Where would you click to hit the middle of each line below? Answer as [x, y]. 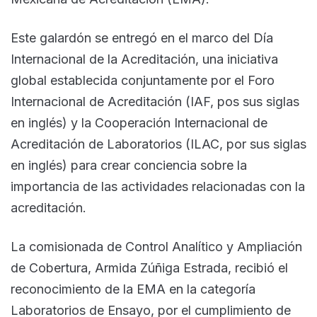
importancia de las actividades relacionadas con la [158, 186]
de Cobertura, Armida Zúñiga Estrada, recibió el [149, 267]
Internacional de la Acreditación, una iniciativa [144, 59]
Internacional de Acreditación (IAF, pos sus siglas [155, 101]
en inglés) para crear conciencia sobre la [129, 165]
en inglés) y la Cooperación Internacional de [139, 122]
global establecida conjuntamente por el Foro [143, 80]
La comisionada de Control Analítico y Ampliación [156, 246]
